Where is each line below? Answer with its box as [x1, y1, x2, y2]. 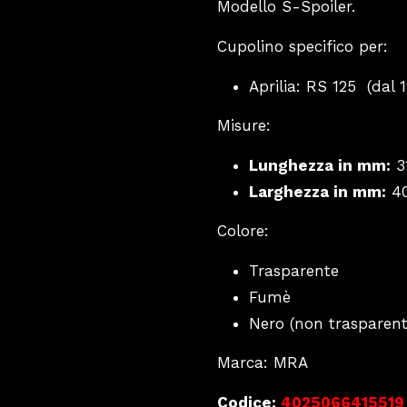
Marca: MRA [217, 352, 308, 372]
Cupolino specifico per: [217, 36, 388, 55]
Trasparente [249, 262, 339, 281]
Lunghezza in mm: [249, 156, 391, 175]
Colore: [217, 221, 269, 240]
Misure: [217, 115, 271, 134]
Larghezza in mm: [249, 183, 386, 202]
